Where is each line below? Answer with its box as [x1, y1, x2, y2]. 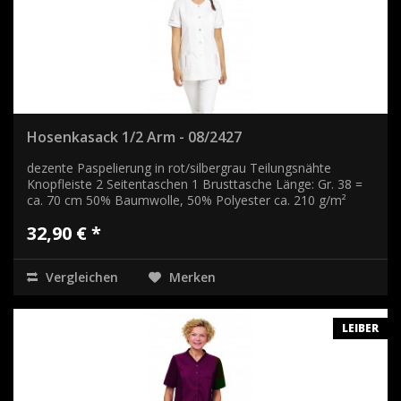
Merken [169, 268, 216, 286]
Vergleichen [42, 268, 118, 286]
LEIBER [342, 320, 379, 336]
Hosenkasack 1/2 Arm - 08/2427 [27, 126, 242, 147]
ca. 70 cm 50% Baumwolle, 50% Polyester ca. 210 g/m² [27, 191, 346, 209]
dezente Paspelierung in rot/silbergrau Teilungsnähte [27, 158, 331, 176]
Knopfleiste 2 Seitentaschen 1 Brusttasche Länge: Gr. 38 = [27, 175, 363, 192]
